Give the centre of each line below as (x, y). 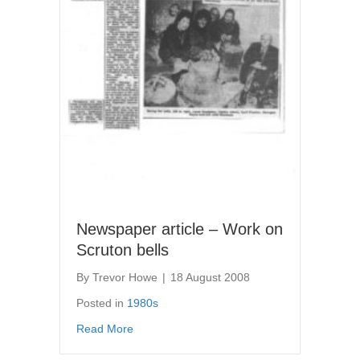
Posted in (102, 303)
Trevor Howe (125, 277)
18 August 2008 (210, 277)
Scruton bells (123, 250)
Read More (105, 328)
